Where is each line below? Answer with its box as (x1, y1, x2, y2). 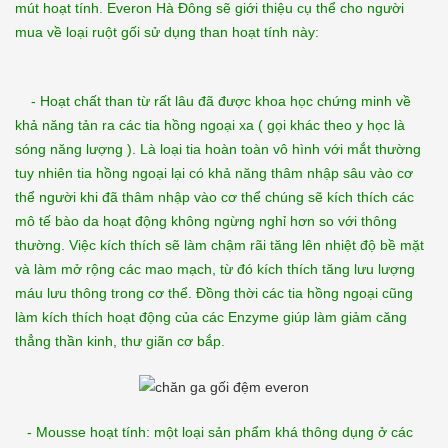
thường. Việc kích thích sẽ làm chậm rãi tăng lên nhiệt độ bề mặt (15, 236, 424, 253)
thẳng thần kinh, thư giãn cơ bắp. (15, 332, 225, 349)
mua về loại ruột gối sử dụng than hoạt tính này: (15, 23, 319, 40)
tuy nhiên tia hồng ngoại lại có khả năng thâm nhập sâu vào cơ (15, 164, 413, 181)
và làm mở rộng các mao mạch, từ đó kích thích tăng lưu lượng (15, 260, 415, 277)
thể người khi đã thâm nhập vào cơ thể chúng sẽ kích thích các (15, 188, 414, 205)
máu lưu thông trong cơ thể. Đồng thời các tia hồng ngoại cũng (15, 284, 413, 301)
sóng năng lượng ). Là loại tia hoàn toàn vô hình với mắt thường (15, 140, 421, 157)
